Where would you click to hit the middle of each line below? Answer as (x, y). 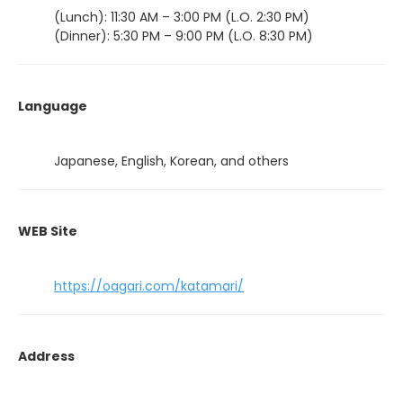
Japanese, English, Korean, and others (171, 161)
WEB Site (48, 231)
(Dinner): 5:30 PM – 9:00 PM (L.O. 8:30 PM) (184, 36)
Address (46, 356)
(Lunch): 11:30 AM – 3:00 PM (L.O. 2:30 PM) (182, 17)
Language (53, 106)
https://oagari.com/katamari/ (149, 286)
